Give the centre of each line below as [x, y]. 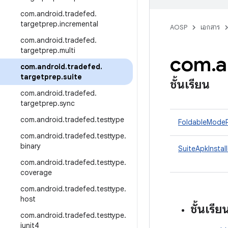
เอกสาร [210, 27]
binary [31, 146]
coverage [36, 173]
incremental [79, 24]
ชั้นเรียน [190, 84]
